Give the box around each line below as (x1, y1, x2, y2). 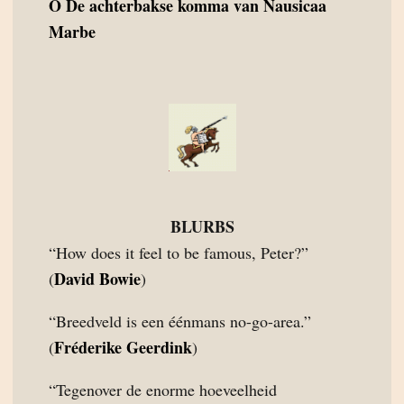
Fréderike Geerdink (54, 335, 192, 359)
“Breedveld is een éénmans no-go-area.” (49, 310, 311, 332)
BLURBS (170, 215, 234, 238)
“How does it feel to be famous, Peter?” (49, 242, 308, 263)
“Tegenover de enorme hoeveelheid (49, 379, 277, 400)
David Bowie (54, 267, 141, 290)
